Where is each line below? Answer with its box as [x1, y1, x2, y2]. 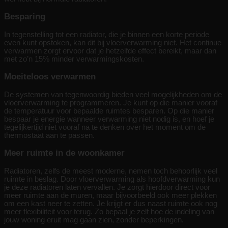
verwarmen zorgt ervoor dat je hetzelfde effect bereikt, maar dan [4, 46, 216, 55]
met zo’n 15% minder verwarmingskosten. [4, 54, 146, 63]
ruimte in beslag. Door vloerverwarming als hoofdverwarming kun [4, 175, 220, 183]
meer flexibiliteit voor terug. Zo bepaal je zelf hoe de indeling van [4, 207, 214, 216]
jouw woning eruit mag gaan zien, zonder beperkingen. [4, 215, 184, 224]
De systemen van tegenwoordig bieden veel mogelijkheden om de [4, 90, 222, 99]
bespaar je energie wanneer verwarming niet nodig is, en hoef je [4, 115, 214, 123]
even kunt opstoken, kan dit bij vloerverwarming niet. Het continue [4, 38, 221, 47]
